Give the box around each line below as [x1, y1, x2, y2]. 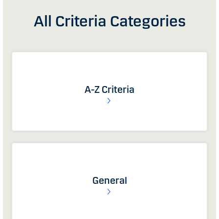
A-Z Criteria [85, 84, 134, 96]
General [92, 175, 127, 187]
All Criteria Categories [33, 12, 186, 31]
